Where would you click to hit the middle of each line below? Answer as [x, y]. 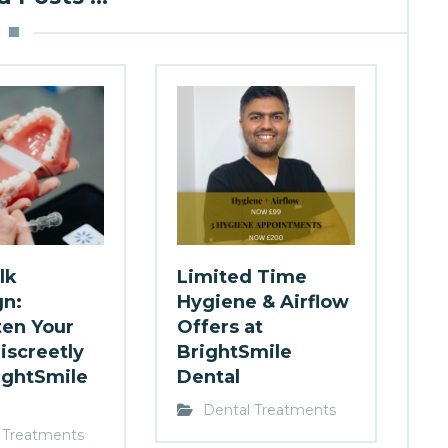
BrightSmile [234, 351]
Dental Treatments [269, 409]
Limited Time [241, 276]
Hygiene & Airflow [262, 301]
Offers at [219, 326]
